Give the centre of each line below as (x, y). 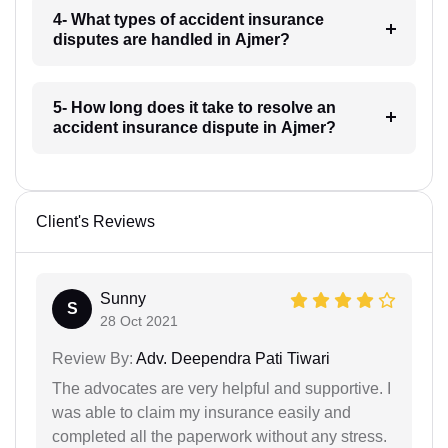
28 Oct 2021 (139, 321)
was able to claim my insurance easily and (201, 412)
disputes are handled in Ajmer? (171, 39)
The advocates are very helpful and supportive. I (221, 388)
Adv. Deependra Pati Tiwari (231, 358)
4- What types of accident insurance (188, 19)
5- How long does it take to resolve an (194, 107)
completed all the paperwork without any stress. (219, 436)
